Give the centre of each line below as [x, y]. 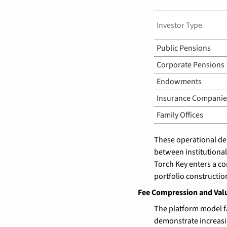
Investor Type [179, 25]
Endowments [179, 81]
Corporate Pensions [191, 65]
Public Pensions [184, 48]
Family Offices [180, 115]
